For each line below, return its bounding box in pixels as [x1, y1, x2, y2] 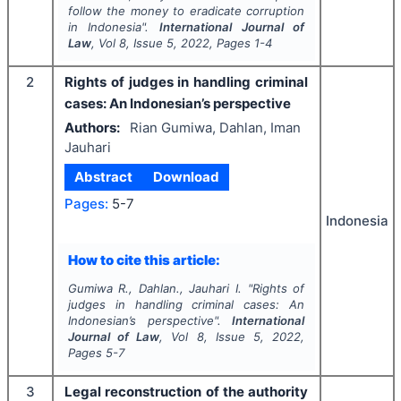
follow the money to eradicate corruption [67, 4, 305, 19]
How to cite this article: [67, 251, 220, 269]
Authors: [64, 118, 120, 136]
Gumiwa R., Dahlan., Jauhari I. [67, 281, 243, 296]
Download [152, 168, 219, 186]
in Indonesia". [67, 20, 159, 35]
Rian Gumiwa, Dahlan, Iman [129, 118, 301, 136]
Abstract [74, 168, 133, 186]
